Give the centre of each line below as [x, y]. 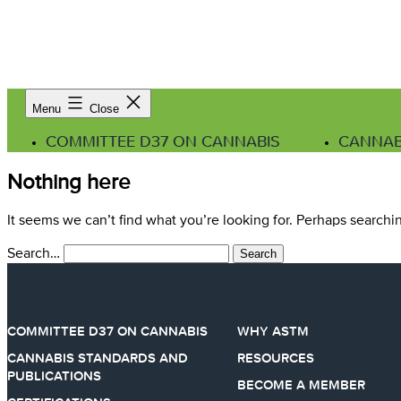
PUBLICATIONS [54, 375]
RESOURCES [276, 358]
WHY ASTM [273, 331]
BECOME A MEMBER [302, 384]
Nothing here [69, 183]
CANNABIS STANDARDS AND [98, 358]
